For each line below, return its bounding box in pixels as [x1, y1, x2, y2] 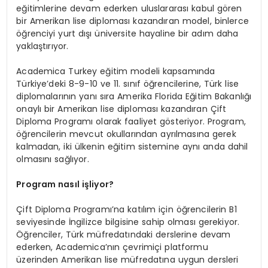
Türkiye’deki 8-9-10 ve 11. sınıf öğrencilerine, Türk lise [16, 78, 239, 90]
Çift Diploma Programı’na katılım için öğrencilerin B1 [16, 203, 237, 216]
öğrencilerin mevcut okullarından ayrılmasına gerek [16, 128, 236, 141]
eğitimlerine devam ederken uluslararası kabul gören [16, 2, 242, 15]
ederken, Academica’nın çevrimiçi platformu [16, 241, 208, 254]
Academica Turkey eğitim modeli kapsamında [16, 65, 215, 78]
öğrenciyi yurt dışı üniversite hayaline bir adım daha [16, 28, 239, 40]
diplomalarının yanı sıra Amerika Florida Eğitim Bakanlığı [16, 90, 252, 103]
